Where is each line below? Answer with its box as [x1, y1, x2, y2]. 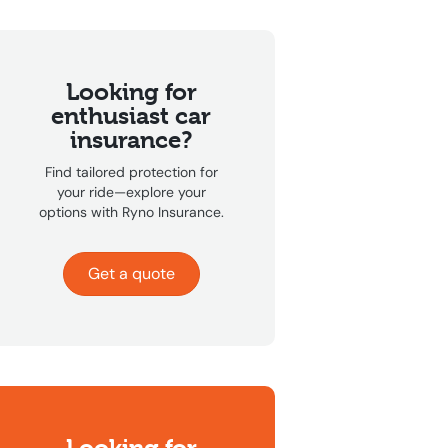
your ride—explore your [56, 183, 206, 202]
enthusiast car [51, 102, 212, 131]
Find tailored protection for [44, 163, 218, 182]
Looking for [65, 78, 197, 107]
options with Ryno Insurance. [38, 203, 224, 222]
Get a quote [87, 263, 175, 285]
